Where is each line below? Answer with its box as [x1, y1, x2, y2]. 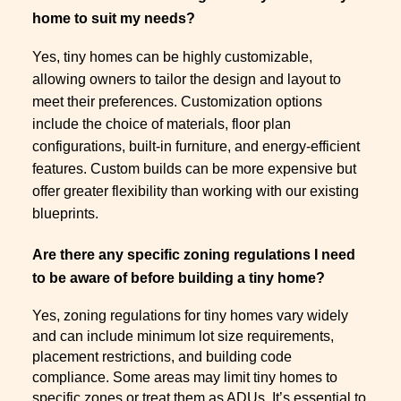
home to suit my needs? [32, 11, 195, 27]
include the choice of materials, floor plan [32, 116, 291, 132]
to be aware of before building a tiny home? [32, 269, 325, 286]
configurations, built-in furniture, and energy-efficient [32, 139, 360, 155]
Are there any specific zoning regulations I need [32, 246, 355, 262]
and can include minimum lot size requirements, [32, 328, 334, 344]
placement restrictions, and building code [32, 348, 292, 364]
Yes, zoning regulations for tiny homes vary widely [32, 307, 348, 323]
